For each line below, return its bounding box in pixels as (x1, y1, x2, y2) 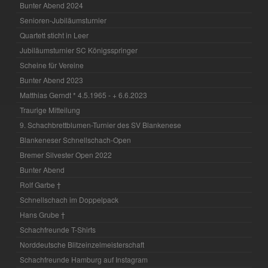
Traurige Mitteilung (20, 105, 81, 115)
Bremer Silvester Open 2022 (20, 150, 112, 160)
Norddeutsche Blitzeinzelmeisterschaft (20, 239, 145, 250)
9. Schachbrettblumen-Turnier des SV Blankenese (20, 120, 182, 130)
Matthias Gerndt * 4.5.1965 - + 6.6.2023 (20, 90, 148, 100)
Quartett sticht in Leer (20, 30, 89, 41)
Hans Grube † (20, 209, 66, 220)
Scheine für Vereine (20, 60, 84, 71)
